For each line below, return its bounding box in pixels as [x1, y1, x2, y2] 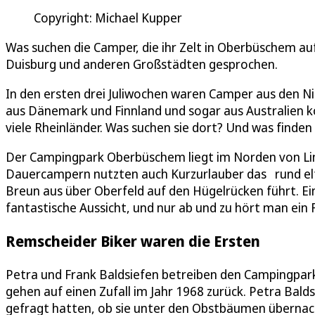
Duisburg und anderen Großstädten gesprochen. [6, 55, 278, 72]
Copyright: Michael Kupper [34, 8, 182, 26]
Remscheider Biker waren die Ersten [6, 230, 260, 251]
